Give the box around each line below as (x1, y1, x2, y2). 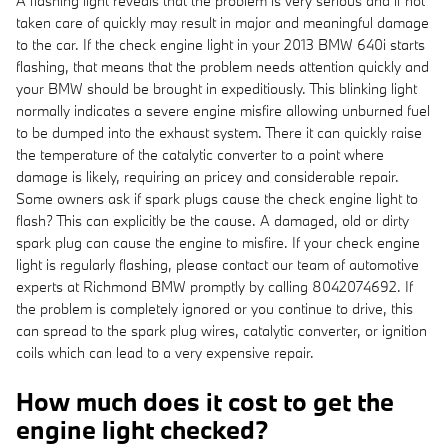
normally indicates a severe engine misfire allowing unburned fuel (16, 100, 430, 120)
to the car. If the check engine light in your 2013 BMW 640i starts (16, 34, 425, 54)
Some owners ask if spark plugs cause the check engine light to (16, 188, 418, 208)
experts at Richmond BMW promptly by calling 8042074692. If (16, 276, 413, 296)
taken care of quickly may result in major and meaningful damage (16, 12, 429, 32)
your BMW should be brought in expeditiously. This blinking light (16, 78, 417, 98)
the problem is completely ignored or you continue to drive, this (16, 298, 413, 318)
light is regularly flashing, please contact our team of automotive (16, 254, 419, 274)
